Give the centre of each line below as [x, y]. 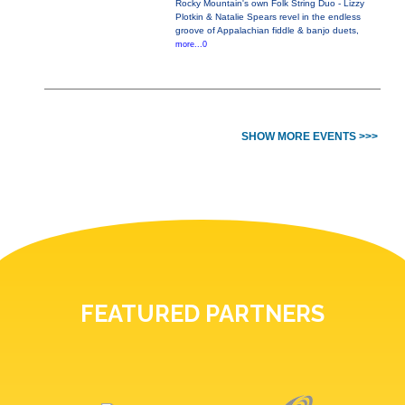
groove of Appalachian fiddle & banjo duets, [267, 31]
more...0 [191, 45]
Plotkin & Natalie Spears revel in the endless [268, 17]
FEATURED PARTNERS [202, 314]
